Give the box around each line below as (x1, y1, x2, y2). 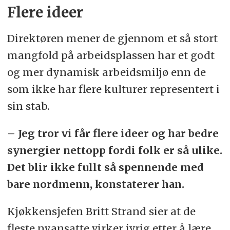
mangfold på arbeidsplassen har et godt (7, 49, 215, 62)
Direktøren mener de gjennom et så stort (7, 32, 218, 45)
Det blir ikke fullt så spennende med (7, 161, 204, 174)
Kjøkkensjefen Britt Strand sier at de (7, 205, 196, 218)
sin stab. (7, 100, 49, 113)
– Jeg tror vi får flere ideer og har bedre (7, 127, 219, 140)
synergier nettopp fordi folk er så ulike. (7, 144, 222, 157)
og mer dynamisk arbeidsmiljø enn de (7, 66, 206, 79)
